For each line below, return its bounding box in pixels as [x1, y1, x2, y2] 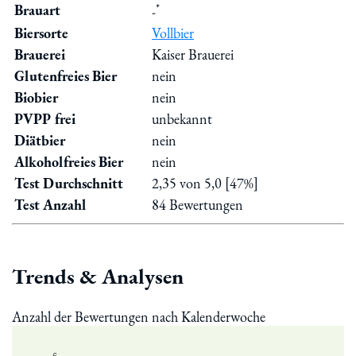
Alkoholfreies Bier [14, 152, 123, 171]
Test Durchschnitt [14, 173, 123, 192]
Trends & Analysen [12, 261, 184, 290]
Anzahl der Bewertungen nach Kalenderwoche [12, 308, 265, 327]
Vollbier [152, 23, 194, 42]
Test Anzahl [14, 195, 86, 214]
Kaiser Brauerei [152, 44, 234, 64]
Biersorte [14, 23, 68, 42]
